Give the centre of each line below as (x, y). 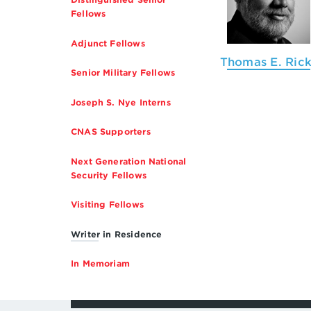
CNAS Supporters (111, 132)
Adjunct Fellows (108, 43)
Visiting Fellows (107, 205)
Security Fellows (109, 175)
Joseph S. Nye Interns (121, 102)
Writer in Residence (117, 234)
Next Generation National (129, 161)
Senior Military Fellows (123, 73)
